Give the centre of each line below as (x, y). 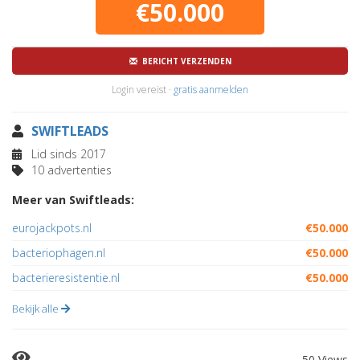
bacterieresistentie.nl (66, 278)
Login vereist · (143, 90)
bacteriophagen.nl (59, 253)
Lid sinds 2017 (67, 154)
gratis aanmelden (211, 90)
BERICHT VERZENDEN (184, 61)
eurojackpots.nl (52, 228)
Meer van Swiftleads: (73, 200)
